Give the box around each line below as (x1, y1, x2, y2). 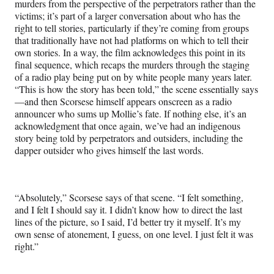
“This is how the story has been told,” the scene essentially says (15, 82, 258, 95)
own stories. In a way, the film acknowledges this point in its (15, 45, 245, 59)
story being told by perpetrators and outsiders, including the (15, 131, 243, 144)
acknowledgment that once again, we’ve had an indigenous (15, 119, 240, 132)
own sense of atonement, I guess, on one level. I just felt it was (15, 227, 253, 240)
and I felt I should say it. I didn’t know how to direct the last (15, 202, 242, 216)
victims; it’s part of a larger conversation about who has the (15, 9, 240, 22)
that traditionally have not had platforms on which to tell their (15, 33, 248, 46)
